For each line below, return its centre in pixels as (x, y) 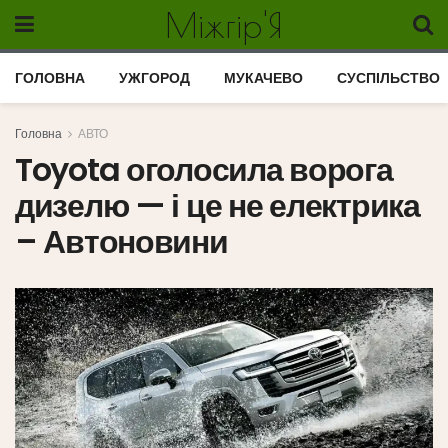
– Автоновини (121, 241)
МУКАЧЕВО (263, 78)
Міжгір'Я (223, 24)
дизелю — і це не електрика (217, 205)
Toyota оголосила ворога (204, 169)
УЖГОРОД (154, 78)
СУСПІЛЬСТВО (388, 78)
